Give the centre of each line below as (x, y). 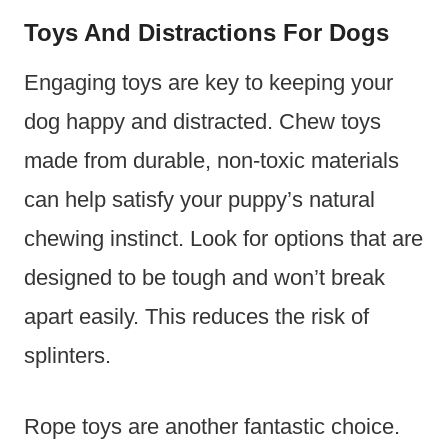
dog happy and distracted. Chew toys (202, 122)
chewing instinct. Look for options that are (223, 239)
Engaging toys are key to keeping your (208, 83)
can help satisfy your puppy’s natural (199, 200)
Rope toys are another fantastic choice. (212, 427)
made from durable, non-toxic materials (211, 161)
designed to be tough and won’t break (204, 278)
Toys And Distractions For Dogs (206, 33)
